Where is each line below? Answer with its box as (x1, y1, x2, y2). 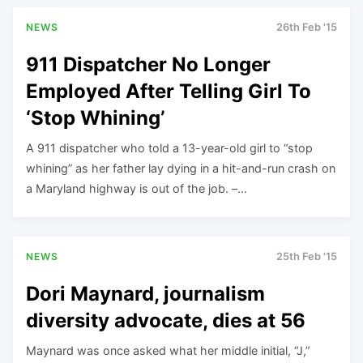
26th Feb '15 (276, 21, 337, 34)
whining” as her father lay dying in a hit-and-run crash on (26, 160, 335, 175)
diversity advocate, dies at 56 (26, 308, 305, 332)
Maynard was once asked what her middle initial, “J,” (26, 343, 310, 357)
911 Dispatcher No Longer (26, 52, 271, 76)
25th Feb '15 (276, 250, 337, 263)
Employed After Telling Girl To (26, 79, 311, 103)
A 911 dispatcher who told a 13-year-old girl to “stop (26, 140, 313, 155)
